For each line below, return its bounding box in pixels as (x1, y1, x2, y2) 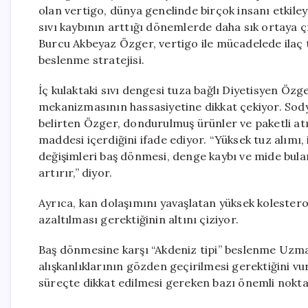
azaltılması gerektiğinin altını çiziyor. (38, 212, 239, 226)
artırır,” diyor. (38, 166, 113, 179)
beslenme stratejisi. (38, 53, 144, 67)
